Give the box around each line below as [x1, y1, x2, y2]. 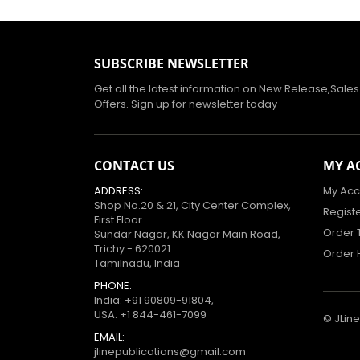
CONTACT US [94, 157, 174, 175]
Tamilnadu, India [94, 256, 180, 272]
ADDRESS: [94, 183, 143, 199]
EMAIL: [94, 329, 125, 346]
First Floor [94, 212, 142, 228]
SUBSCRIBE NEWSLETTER [94, 55, 249, 73]
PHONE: [94, 278, 132, 294]
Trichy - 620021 [94, 241, 170, 257]
